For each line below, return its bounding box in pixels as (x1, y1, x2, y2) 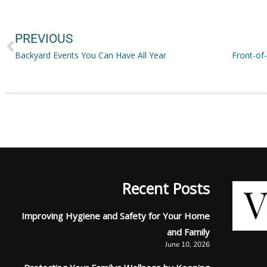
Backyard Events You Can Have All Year (15, 49, 166, 61)
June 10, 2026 (165, 240, 210, 250)
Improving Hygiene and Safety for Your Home (21, 210, 210, 222)
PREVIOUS (15, 32, 73, 46)
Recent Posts (122, 178, 210, 199)
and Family (167, 226, 210, 238)
